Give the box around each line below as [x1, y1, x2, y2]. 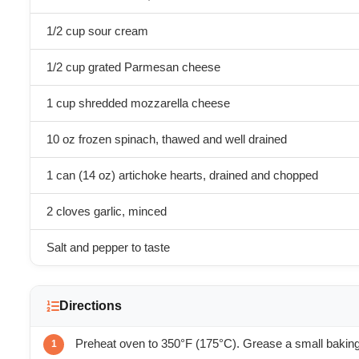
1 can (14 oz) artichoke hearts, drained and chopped [46, 169, 318, 182]
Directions [59, 299, 122, 313]
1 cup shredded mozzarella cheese [46, 97, 230, 110]
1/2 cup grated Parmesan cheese [46, 61, 220, 74]
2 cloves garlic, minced [46, 205, 167, 218]
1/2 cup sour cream [46, 25, 148, 38]
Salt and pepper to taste [46, 241, 170, 254]
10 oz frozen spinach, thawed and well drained [46, 133, 287, 146]
